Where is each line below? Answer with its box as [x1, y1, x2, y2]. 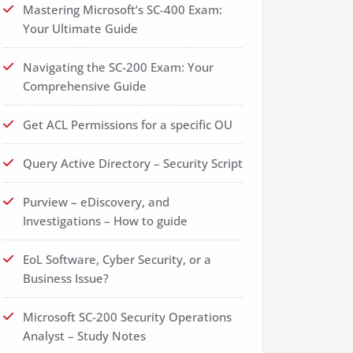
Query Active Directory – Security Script [23, 155, 243, 171]
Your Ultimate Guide [23, 20, 138, 36]
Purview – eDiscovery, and [23, 194, 169, 210]
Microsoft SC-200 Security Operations [23, 309, 232, 325]
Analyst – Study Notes [23, 328, 146, 344]
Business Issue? [23, 270, 109, 286]
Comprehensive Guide [23, 78, 147, 94]
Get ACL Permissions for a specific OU [23, 117, 232, 132]
